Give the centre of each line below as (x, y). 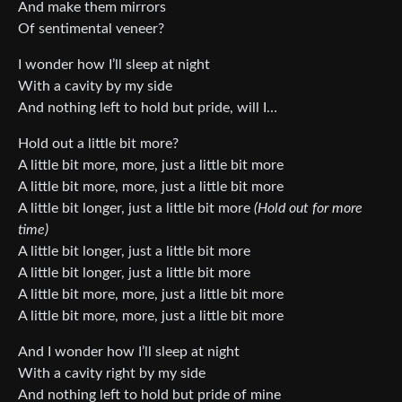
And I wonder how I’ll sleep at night (129, 351)
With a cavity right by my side (112, 373)
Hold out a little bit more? (98, 143)
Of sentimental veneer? (91, 28)
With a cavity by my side (95, 86)
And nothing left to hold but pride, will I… (148, 107)
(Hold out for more (308, 208)
